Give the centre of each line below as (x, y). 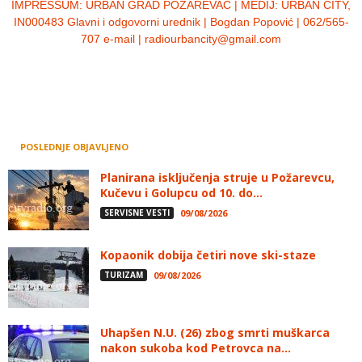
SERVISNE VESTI (137, 212)
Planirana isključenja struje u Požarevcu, (217, 177)
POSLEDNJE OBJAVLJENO (74, 146)
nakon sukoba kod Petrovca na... (196, 347)
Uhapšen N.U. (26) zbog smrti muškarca (215, 332)
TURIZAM (124, 274)
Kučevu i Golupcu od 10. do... (181, 192)
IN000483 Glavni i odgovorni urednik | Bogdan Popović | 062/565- (181, 21)
